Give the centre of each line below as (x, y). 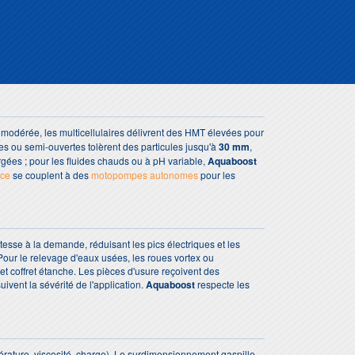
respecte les (222, 284)
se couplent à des (51, 174)
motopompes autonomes (145, 174)
